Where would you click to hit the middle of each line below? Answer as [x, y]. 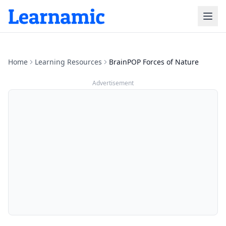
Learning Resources [68, 62]
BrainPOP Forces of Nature [154, 62]
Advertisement [113, 83]
